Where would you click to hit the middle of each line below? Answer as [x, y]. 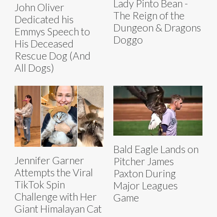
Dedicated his [44, 19]
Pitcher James [144, 161]
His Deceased [44, 43]
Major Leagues [146, 186]
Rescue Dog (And [53, 55]
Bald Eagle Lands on [156, 149]
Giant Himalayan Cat [58, 209]
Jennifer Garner [49, 160]
